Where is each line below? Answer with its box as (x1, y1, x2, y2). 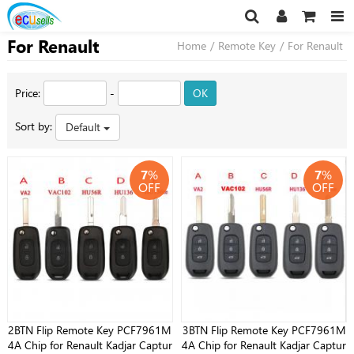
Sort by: (14, 118, 55, 134)
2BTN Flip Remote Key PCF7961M (8, 322, 172, 338)
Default (65, 119, 104, 134)
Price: (14, 85, 43, 100)
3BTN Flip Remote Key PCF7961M (182, 322, 346, 338)
